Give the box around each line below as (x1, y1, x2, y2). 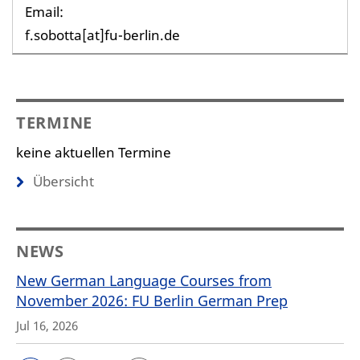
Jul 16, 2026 (16, 317, 78, 333)
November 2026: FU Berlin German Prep (16, 291, 288, 310)
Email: (25, 2, 63, 21)
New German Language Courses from (16, 271, 272, 290)
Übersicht (33, 172, 94, 190)
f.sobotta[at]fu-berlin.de (25, 26, 180, 44)
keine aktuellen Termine (16, 143, 171, 162)
